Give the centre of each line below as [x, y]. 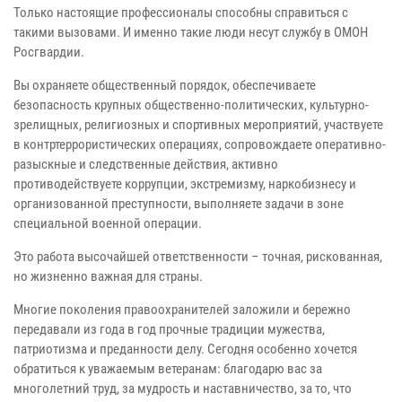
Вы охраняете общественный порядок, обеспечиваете [165, 85]
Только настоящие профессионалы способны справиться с [181, 12]
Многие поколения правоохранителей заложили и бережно [182, 309]
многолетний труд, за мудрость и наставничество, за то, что [183, 388]
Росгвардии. [49, 52]
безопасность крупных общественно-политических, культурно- [191, 105]
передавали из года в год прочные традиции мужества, [169, 329]
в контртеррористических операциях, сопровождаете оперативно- [200, 144]
